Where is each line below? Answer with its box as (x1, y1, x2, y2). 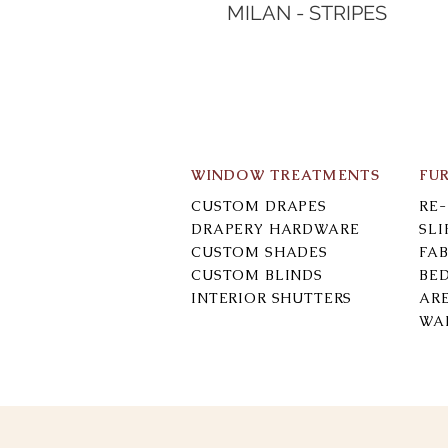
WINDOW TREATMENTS (191, 165, 381, 184)
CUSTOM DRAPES (191, 196, 327, 215)
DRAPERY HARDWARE (191, 219, 360, 238)
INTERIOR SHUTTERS (191, 288, 353, 307)
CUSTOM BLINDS (191, 265, 323, 284)
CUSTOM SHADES (191, 242, 328, 261)
